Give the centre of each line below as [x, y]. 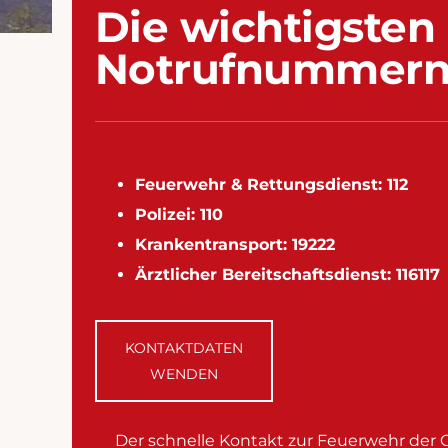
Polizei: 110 [178, 214]
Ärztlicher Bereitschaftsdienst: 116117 [287, 274]
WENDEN [183, 373]
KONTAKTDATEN [183, 347]
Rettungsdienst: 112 [327, 184]
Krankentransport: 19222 [234, 244]
